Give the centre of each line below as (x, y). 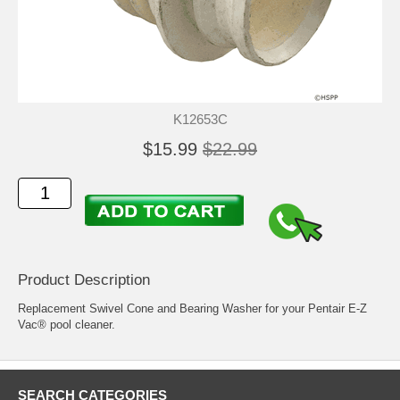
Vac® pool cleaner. (67, 325)
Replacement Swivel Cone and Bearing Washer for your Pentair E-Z (192, 309)
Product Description (84, 280)
